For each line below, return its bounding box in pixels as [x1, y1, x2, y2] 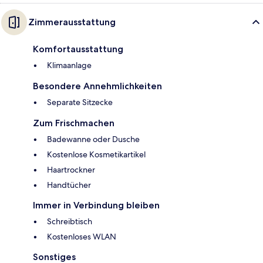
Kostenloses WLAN [47, 231, 116, 242]
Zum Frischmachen [33, 117, 114, 129]
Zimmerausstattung [28, 16, 116, 28]
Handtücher [47, 179, 91, 190]
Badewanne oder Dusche [47, 133, 140, 144]
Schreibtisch [47, 215, 92, 227]
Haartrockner [47, 164, 95, 175]
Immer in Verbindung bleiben [33, 199, 160, 211]
